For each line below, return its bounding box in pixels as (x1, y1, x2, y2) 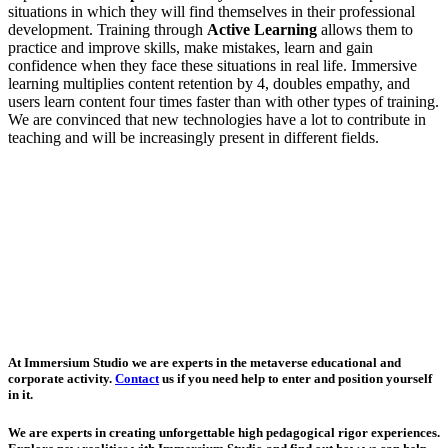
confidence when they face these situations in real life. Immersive (8, 56, 417, 74)
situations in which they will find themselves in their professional (8, 2, 415, 20)
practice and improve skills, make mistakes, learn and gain (8, 38, 373, 56)
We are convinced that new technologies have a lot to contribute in (8, 110, 426, 128)
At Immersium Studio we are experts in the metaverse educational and (8, 355, 401, 371)
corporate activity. (8, 371, 115, 387)
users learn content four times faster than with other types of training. (8, 92, 439, 110)
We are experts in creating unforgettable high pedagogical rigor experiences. (8, 425, 440, 441)
